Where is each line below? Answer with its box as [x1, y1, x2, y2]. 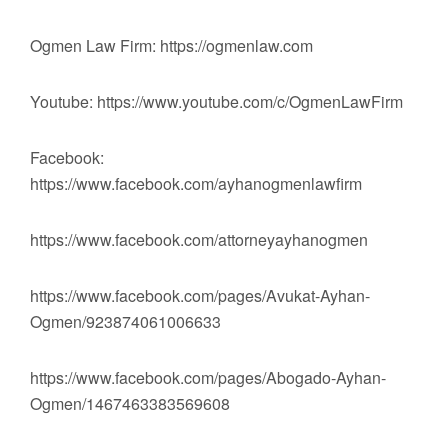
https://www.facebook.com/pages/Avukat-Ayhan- [30, 284, 370, 307]
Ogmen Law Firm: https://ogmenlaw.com [30, 34, 313, 57]
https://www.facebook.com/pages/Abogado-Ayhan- [30, 366, 386, 389]
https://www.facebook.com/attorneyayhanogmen [30, 228, 368, 251]
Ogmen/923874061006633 [30, 310, 221, 333]
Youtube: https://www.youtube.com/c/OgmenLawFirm [30, 90, 403, 113]
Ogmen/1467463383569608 [30, 392, 230, 415]
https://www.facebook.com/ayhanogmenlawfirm [30, 172, 362, 195]
